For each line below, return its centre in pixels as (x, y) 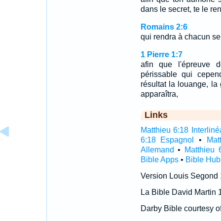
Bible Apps (159, 160)
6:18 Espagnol (167, 140)
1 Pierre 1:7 (161, 55)
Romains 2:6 (164, 27)
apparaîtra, (159, 94)
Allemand (157, 150)
